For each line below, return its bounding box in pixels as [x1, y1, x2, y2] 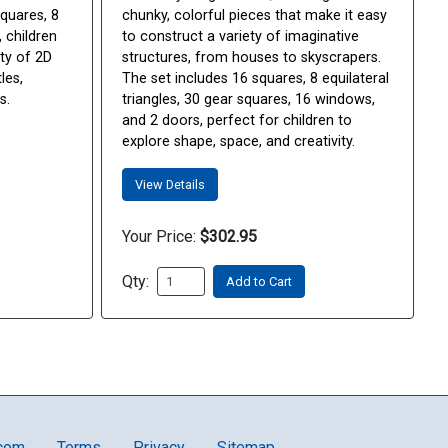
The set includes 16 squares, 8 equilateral [122, 70, 389, 87]
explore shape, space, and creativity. [122, 133, 355, 150]
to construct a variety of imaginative [122, 28, 359, 45]
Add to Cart [226, 274, 292, 289]
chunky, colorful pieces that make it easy [122, 7, 387, 24]
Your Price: [122, 227, 196, 246]
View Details [135, 177, 205, 192]
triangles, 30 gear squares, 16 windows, [122, 91, 375, 108]
